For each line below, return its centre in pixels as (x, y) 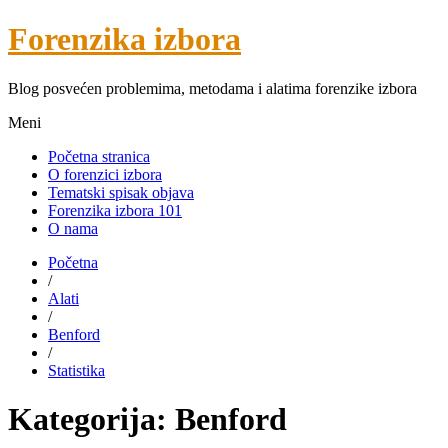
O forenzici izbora (105, 174)
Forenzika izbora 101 (115, 210)
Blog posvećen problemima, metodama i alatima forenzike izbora (212, 88)
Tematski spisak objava (121, 192)
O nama (73, 228)
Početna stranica (99, 156)
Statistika (76, 370)
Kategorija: (91, 419)
